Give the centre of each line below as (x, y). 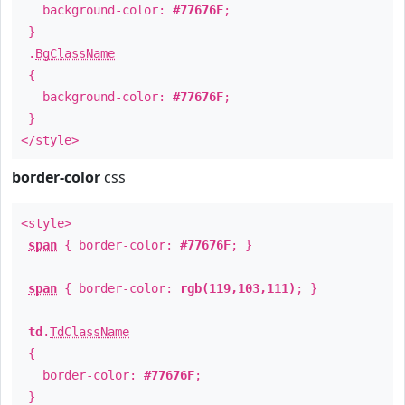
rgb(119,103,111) (238, 288)
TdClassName (89, 332)
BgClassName (75, 53)
